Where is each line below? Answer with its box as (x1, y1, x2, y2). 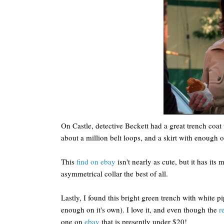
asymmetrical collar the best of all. (61, 168, 168, 178)
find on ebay (76, 156, 115, 166)
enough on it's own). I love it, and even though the (61, 204, 219, 214)
